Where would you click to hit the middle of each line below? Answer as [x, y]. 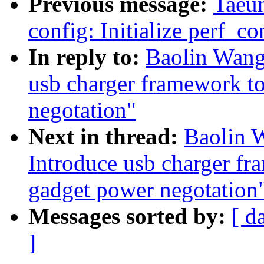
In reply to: [87, 57]
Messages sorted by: [130, 216]
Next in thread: [106, 137]
